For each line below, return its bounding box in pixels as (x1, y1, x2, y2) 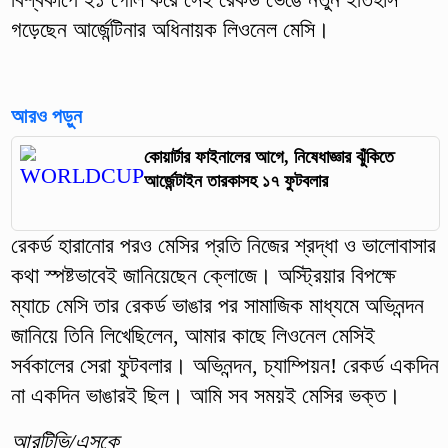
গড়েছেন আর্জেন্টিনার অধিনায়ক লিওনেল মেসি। (10, 16, 330, 42)
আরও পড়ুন (10, 104, 82, 127)
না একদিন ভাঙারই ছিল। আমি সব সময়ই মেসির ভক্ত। (10, 383, 401, 409)
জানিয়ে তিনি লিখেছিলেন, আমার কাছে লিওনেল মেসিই (10, 323, 375, 349)
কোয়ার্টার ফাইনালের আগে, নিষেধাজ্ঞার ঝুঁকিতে (143, 146, 394, 167)
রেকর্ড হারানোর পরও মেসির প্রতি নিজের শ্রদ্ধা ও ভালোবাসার (10, 233, 436, 259)
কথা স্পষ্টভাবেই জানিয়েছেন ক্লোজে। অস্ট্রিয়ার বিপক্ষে (10, 263, 396, 289)
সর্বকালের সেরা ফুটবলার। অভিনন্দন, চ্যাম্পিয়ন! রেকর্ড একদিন (10, 353, 439, 379)
